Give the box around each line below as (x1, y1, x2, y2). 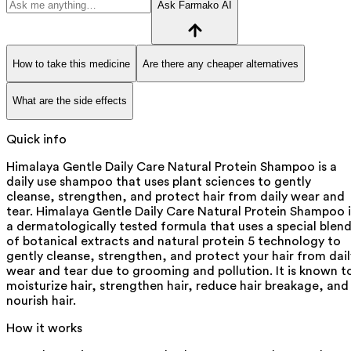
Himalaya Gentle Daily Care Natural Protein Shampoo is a (6, 160, 337, 173)
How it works (6, 321, 82, 335)
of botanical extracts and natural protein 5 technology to (6, 234, 341, 248)
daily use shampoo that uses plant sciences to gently (6, 175, 311, 188)
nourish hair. (6, 294, 76, 307)
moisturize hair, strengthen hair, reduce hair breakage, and (6, 279, 349, 292)
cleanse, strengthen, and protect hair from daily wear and (6, 190, 345, 203)
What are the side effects (13, 95, 127, 107)
